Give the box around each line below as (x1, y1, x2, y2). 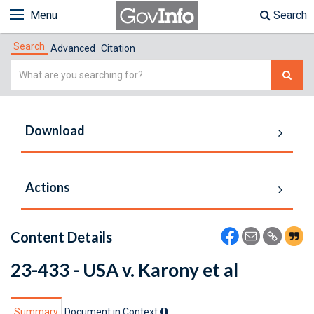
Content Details (11, 228, 112, 245)
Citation (101, 43, 135, 54)
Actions (25, 179, 70, 195)
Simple (10, 61, 46, 74)
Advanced (50, 43, 95, 54)
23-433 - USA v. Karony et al (11, 259, 238, 281)
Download (25, 123, 85, 138)
